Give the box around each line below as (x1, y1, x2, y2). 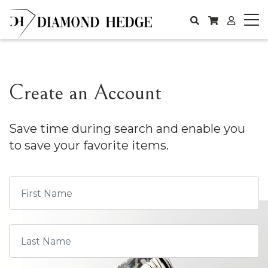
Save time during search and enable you (9, 121, 245, 136)
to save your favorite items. (9, 138, 169, 153)
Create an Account (9, 81, 162, 105)
